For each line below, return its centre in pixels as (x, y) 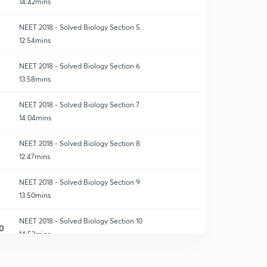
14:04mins (35, 118)
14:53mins (35, 234)
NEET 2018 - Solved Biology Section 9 (80, 182)
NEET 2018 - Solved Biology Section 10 (81, 221)
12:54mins (35, 40)
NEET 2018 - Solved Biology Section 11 (80, 260)
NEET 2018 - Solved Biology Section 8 (80, 143)
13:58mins (35, 79)
